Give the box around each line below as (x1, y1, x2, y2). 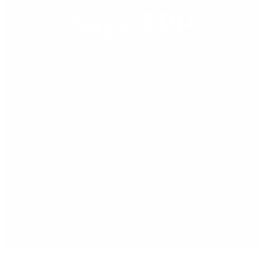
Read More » (13, 213, 62, 227)
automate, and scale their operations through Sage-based (13, 121, 239, 134)
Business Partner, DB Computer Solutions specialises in (13, 153, 228, 166)
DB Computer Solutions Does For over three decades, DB (13, 89, 232, 103)
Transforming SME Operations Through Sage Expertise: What (13, 73, 247, 87)
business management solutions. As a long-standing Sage (13, 137, 242, 150)
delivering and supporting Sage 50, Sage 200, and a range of (13, 169, 247, 182)
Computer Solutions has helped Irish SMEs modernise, (13, 105, 224, 118)
